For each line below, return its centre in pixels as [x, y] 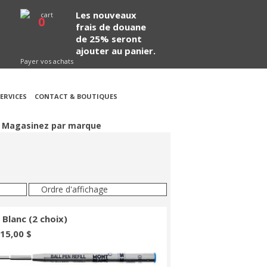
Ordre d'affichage [74, 189]
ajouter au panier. [116, 51]
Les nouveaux [106, 15]
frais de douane [111, 27]
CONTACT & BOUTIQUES [76, 96]
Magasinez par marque [52, 125]
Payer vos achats [47, 61]
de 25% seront [109, 39]
